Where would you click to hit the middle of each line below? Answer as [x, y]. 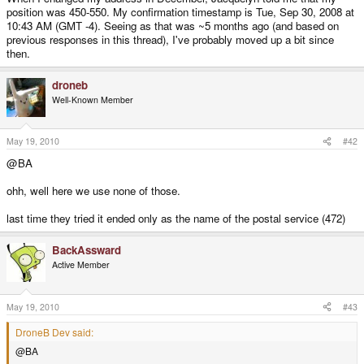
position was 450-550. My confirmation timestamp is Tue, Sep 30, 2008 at [180, 11]
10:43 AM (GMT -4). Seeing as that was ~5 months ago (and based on [173, 25]
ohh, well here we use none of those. [93, 191]
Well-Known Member [93, 99]
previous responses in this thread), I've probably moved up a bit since [170, 39]
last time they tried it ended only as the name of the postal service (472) [176, 219]
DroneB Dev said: [54, 331]
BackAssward [87, 250]
